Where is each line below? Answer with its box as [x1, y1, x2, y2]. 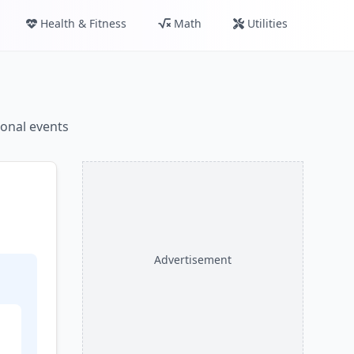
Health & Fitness [40, 16, 126, 31]
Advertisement [154, 252, 232, 267]
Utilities [247, 16, 288, 31]
